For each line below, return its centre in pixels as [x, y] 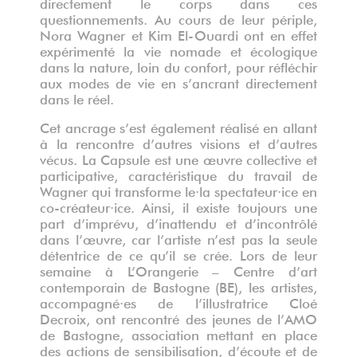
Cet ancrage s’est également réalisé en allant [178, 126]
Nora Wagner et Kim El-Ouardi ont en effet [178, 33]
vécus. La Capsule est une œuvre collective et [178, 158]
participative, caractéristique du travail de [178, 174]
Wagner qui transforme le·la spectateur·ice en [178, 190]
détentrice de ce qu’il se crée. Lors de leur [178, 253]
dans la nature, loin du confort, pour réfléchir [178, 65]
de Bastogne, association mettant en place [178, 333]
